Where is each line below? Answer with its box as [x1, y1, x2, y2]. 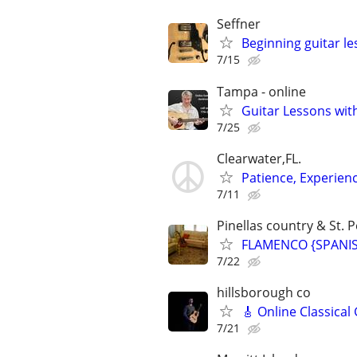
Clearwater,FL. [217, 149, 301, 167]
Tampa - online [217, 82, 306, 100]
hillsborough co [217, 284, 311, 302]
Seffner [217, 15, 261, 33]
